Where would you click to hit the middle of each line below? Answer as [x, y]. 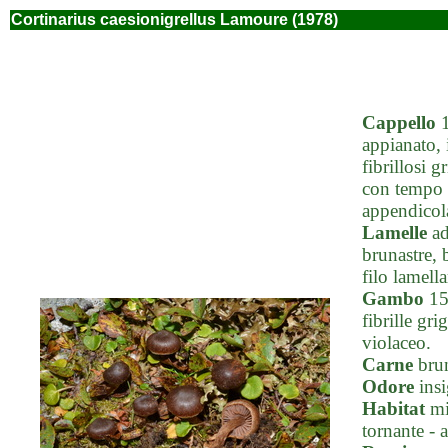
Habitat [393, 408]
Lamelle [394, 232]
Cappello [399, 122]
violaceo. [396, 342]
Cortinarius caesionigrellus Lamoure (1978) [174, 19]
